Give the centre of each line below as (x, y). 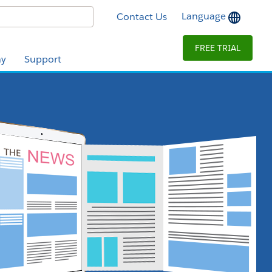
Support (43, 59)
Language (205, 16)
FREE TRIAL (218, 48)
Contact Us (142, 16)
